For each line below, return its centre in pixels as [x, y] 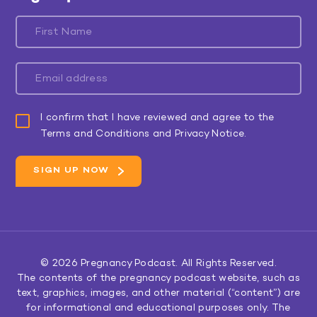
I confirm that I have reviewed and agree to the [157, 118]
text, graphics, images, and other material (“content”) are [158, 294]
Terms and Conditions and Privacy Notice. [144, 134]
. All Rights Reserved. [226, 264]
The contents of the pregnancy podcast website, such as [158, 279]
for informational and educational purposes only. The [158, 309]
